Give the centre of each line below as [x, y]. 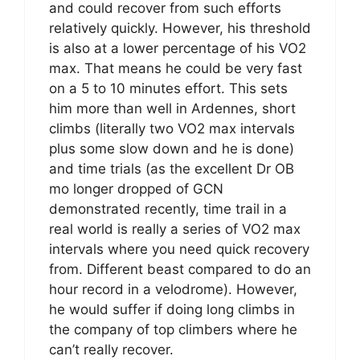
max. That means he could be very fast [176, 69]
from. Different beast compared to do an [180, 270]
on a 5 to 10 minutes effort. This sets [168, 89]
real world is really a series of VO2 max [175, 229]
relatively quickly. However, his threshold [180, 29]
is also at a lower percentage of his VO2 [178, 49]
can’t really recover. [111, 350]
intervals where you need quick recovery [179, 250]
